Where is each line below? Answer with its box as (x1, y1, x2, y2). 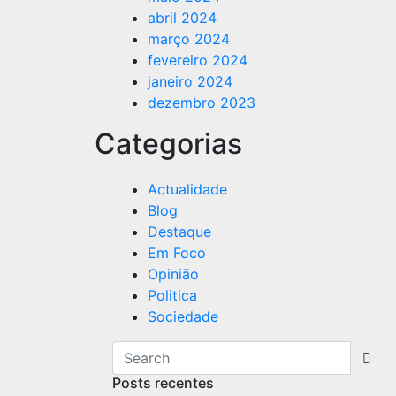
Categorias (95, 126, 242, 161)
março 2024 (148, 30, 230, 48)
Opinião (148, 265, 199, 283)
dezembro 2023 (148, 94, 255, 111)
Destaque (148, 223, 211, 240)
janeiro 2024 (148, 72, 232, 90)
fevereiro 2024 (148, 51, 247, 69)
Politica (148, 286, 197, 304)
